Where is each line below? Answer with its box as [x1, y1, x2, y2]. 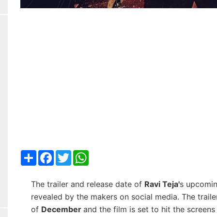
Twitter [71, 149, 97, 159]
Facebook [53, 149, 90, 159]
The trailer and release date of [31, 179, 144, 189]
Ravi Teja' [144, 179, 180, 189]
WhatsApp [88, 149, 126, 159]
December [41, 204, 83, 214]
